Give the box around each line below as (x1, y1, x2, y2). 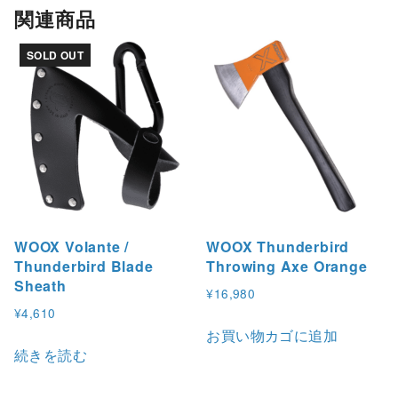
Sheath (14, 275, 67, 296)
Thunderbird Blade (14, 255, 154, 276)
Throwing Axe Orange (206, 255, 368, 276)
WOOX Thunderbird (206, 235, 350, 257)
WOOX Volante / (14, 235, 130, 257)
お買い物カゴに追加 (206, 325, 338, 346)
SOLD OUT (27, 46, 84, 63)
